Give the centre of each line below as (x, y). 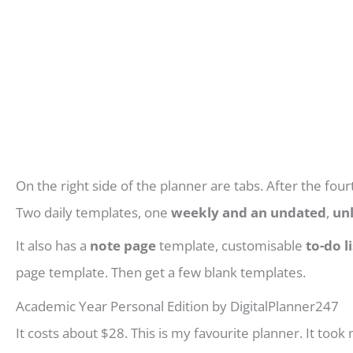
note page (123, 245)
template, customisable (231, 245)
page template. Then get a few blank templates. (161, 272)
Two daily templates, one (93, 212)
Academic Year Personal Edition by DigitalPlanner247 (177, 306)
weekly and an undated (249, 212)
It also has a (53, 245)
